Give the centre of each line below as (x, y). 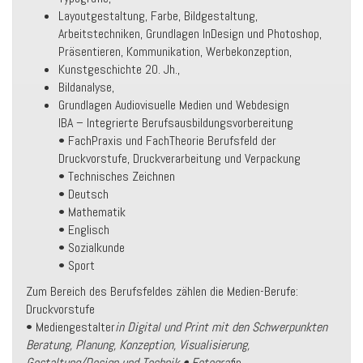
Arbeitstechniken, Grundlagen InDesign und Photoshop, (190, 34)
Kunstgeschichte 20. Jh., (119, 69)
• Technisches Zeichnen (117, 176)
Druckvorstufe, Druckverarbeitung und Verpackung (179, 158)
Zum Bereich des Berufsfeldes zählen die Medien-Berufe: (162, 291)
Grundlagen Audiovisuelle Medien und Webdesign (174, 105)
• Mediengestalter (70, 327)
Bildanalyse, (86, 87)
